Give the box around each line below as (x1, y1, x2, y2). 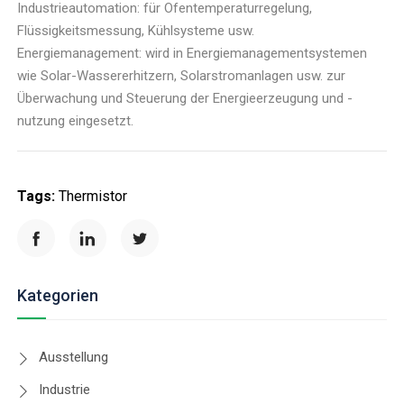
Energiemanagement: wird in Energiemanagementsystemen (17, 45, 368, 62)
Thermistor (59, 188, 128, 206)
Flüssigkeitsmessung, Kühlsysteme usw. (17, 23, 255, 40)
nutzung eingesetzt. (17, 113, 134, 130)
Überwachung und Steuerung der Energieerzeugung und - (17, 90, 353, 107)
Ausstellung (39, 349, 109, 366)
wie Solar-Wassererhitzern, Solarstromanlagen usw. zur (17, 68, 346, 85)
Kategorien (17, 286, 99, 306)
